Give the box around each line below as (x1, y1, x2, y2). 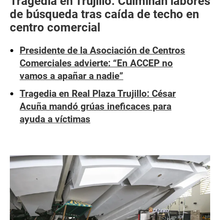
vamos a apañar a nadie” (20, 70, 123, 82)
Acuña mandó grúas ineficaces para (20, 101, 171, 112)
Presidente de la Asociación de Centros (20, 45, 185, 56)
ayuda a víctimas (20, 113, 90, 125)
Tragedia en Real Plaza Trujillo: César (20, 88, 176, 99)
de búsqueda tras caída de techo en (10, 7, 199, 21)
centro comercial (10, 21, 100, 34)
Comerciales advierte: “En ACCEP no (20, 57, 173, 69)
